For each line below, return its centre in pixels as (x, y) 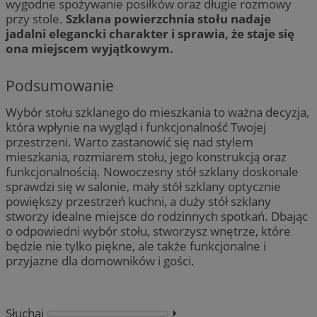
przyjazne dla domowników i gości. (100, 260)
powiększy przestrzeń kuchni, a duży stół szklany (138, 201)
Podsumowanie (60, 85)
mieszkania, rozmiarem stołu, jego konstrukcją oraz (146, 156)
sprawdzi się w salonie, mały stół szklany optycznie (143, 186)
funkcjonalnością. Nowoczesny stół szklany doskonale (152, 171)
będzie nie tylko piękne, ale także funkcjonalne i (136, 246)
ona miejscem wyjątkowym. (90, 48)
